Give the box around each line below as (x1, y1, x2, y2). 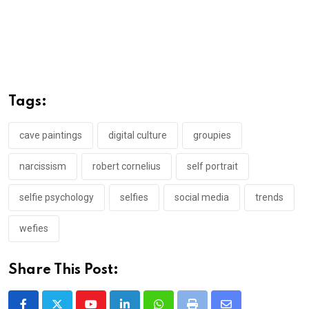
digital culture (108, 130, 167, 141)
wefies (19, 223, 48, 234)
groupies (193, 130, 231, 141)
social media (175, 192, 229, 203)
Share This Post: (8, 263, 119, 277)
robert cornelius (92, 161, 161, 172)
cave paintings (19, 130, 82, 141)
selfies (120, 192, 148, 203)
